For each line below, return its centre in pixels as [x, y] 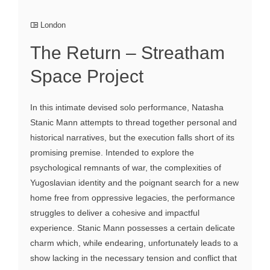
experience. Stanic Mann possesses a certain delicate [133, 228]
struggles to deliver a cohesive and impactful [115, 213]
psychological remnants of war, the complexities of [126, 168]
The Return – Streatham [127, 53]
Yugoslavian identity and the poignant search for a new [134, 183]
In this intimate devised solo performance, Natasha [127, 108]
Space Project [87, 77]
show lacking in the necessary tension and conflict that [133, 258]
